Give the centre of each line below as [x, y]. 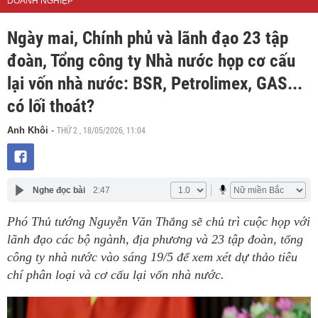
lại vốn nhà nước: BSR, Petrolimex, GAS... [155, 83]
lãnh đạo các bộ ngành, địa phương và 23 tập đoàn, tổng [155, 239]
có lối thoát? [51, 106]
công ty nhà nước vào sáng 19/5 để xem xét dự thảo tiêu [152, 257]
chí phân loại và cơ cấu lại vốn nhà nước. [116, 275]
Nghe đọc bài [59, 190]
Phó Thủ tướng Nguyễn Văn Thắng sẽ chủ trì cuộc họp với [159, 221]
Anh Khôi [28, 130]
